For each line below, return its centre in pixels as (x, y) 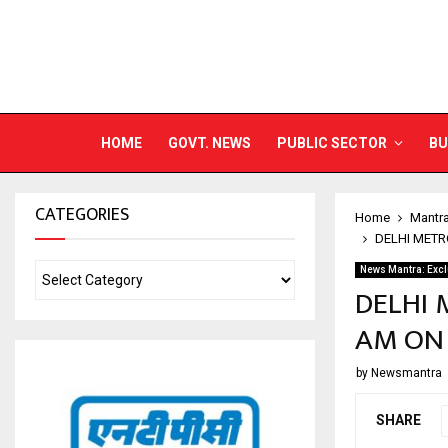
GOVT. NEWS (209, 143)
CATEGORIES (82, 215)
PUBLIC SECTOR (332, 143)
